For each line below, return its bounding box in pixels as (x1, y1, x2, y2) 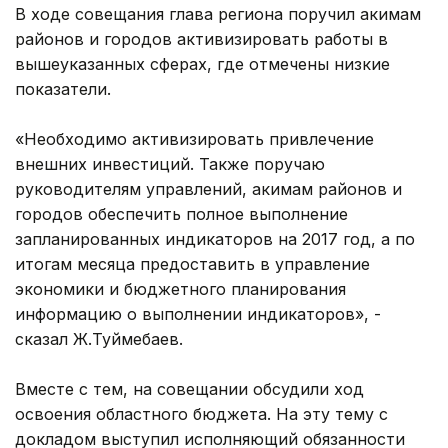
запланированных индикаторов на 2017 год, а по (15, 228, 415, 249)
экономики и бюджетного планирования (15, 278, 346, 299)
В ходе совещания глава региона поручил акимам (15, 3, 421, 24)
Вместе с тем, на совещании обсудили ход (15, 378, 364, 399)
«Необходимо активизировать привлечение (15, 128, 374, 149)
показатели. (15, 78, 111, 99)
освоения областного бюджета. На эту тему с (15, 403, 388, 424)
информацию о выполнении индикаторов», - (15, 303, 381, 324)
